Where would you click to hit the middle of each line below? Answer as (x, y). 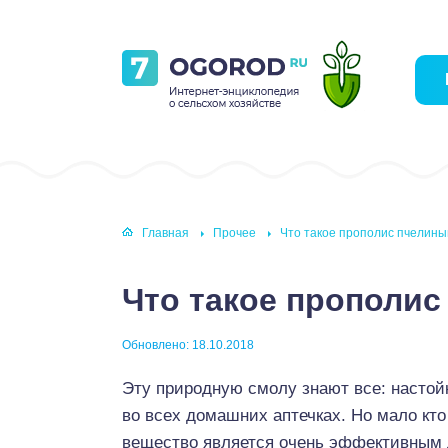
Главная (165, 233)
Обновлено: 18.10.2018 (188, 345)
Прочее (234, 233)
